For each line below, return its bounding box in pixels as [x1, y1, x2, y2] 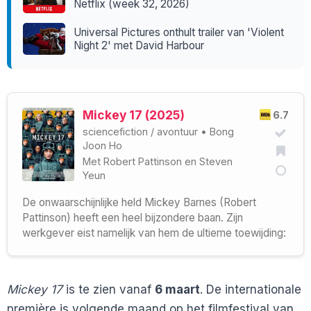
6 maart [155, 282, 200, 296]
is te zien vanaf [62, 282, 155, 296]
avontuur [157, 126, 198, 138]
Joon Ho [83, 140, 122, 152]
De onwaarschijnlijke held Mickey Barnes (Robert [22, 195, 256, 209]
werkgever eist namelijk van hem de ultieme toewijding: [22, 226, 286, 239]
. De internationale [200, 282, 301, 296]
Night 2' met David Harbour [74, 38, 205, 52]
